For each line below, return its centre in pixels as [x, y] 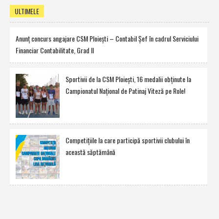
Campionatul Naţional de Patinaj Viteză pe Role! [125, 91]
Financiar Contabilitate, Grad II [55, 50]
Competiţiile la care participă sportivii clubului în [128, 140]
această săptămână [90, 152]
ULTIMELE [27, 11]
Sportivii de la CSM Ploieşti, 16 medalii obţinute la [128, 79]
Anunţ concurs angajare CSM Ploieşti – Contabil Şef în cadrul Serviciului [107, 39]
